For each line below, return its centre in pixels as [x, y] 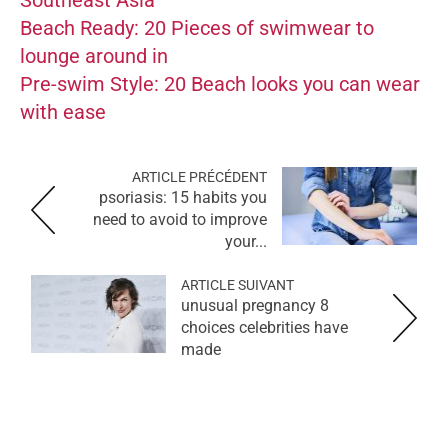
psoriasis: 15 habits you [183, 197]
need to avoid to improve [180, 219]
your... [246, 241]
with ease [63, 111]
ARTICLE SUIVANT [237, 284]
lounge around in [94, 55]
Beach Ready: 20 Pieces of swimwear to [197, 27]
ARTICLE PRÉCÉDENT [199, 176]
